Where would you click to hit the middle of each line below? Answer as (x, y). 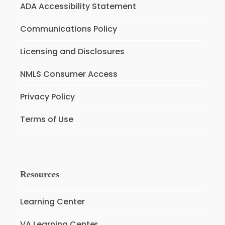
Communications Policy (68, 29)
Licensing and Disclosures (72, 51)
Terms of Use (46, 119)
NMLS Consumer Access (69, 74)
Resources (39, 174)
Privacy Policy (47, 96)
